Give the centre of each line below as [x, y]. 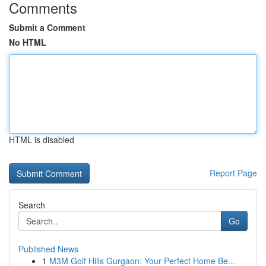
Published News [48, 249]
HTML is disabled [42, 140]
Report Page [233, 173]
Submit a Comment [47, 27]
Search [32, 205]
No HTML [28, 42]
